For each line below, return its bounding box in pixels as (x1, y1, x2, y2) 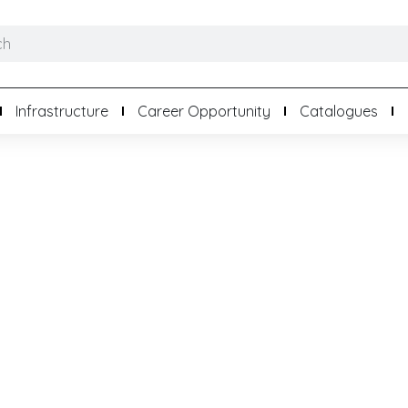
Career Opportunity (138, 102, 270, 120)
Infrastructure (15, 102, 108, 120)
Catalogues (300, 102, 378, 120)
